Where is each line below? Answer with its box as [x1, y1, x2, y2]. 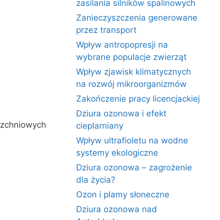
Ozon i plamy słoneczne [76, 190, 170, 199]
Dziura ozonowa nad [76, 204, 158, 214]
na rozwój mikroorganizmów [76, 79, 187, 89]
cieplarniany [76, 121, 124, 131]
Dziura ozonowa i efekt [76, 109, 167, 118]
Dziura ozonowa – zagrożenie [76, 163, 192, 172]
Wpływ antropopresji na [76, 40, 168, 50]
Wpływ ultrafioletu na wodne [76, 136, 189, 145]
